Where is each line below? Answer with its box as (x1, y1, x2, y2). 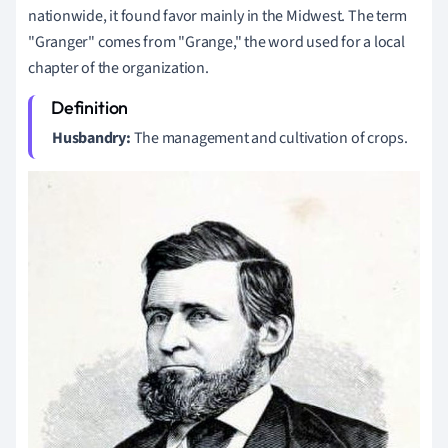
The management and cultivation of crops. (133, 126, 408, 149)
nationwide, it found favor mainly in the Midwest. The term (28, 4, 408, 27)
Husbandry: (52, 126, 134, 149)
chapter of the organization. (28, 56, 209, 79)
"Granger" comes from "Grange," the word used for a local (28, 30, 405, 53)
